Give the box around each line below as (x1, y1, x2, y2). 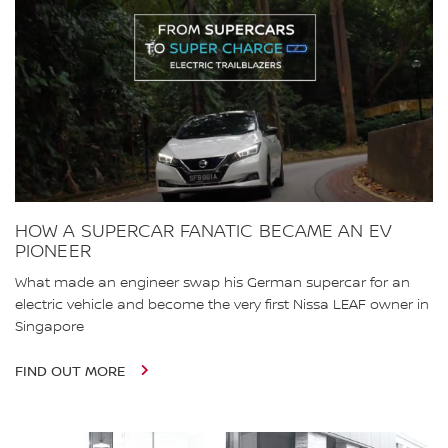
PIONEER (15, 240, 91, 262)
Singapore (15, 318, 84, 335)
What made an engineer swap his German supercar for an (15, 274, 410, 291)
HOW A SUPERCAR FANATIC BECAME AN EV (15, 220, 392, 242)
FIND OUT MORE (15, 363, 129, 380)
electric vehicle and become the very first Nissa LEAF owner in (15, 296, 429, 313)
